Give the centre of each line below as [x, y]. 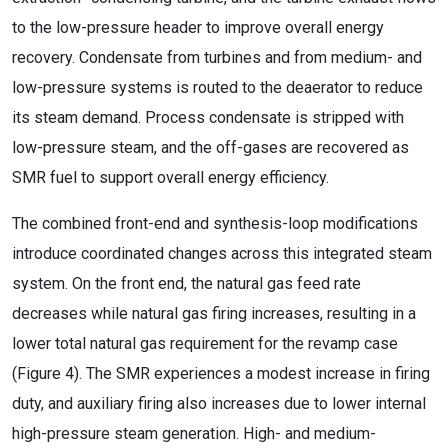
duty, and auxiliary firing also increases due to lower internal [219, 403]
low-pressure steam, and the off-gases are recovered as [210, 147]
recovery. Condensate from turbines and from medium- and [217, 57]
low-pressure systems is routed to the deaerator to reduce [217, 87]
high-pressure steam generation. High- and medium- [194, 433]
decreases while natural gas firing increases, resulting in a [214, 313]
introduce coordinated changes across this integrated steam [222, 253]
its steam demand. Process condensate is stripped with [208, 117]
